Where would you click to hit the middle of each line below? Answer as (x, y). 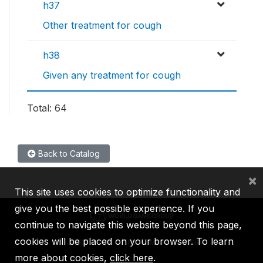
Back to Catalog (68, 154)
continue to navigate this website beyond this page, (128, 225)
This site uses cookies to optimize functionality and (127, 192)
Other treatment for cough (102, 26)
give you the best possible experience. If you (114, 208)
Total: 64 (47, 108)
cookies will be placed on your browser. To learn (124, 241)
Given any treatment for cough (112, 75)
